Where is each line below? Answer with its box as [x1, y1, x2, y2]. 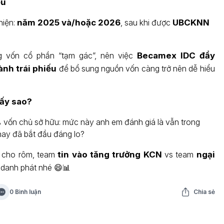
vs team [161, 149, 196, 159]
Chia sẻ [193, 188, 215, 195]
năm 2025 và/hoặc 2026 [16, 17, 120, 27]
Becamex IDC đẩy [136, 50, 215, 60]
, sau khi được [120, 17, 172, 27]
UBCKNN [172, 17, 209, 27]
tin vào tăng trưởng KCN [57, 149, 162, 159]
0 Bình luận [9, 188, 41, 195]
